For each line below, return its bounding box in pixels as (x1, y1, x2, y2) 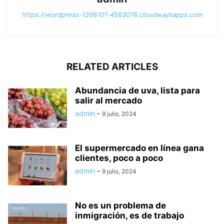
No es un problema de (75, 200, 166, 211)
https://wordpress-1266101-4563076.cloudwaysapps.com (21, 10, 202, 19)
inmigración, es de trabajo (75, 210, 184, 221)
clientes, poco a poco (75, 153, 163, 163)
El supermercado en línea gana (75, 143, 204, 153)
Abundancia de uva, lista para (75, 85, 200, 96)
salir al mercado (75, 95, 142, 106)
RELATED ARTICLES (66, 61, 158, 73)
